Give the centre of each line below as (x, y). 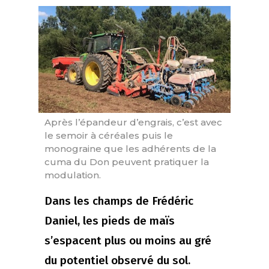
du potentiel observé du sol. (117, 261)
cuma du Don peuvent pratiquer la (127, 162)
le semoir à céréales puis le (109, 136)
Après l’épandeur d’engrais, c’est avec (133, 122)
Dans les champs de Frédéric (119, 201)
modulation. (73, 175)
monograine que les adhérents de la (130, 149)
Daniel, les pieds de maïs (110, 221)
